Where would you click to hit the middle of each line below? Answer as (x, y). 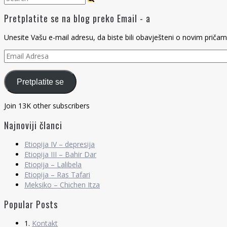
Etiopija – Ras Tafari (57, 175)
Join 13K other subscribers (47, 106)
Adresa (15, 64)
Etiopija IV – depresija (60, 144)
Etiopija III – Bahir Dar (60, 155)
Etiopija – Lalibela (53, 165)
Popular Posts (31, 204)
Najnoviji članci (33, 125)
